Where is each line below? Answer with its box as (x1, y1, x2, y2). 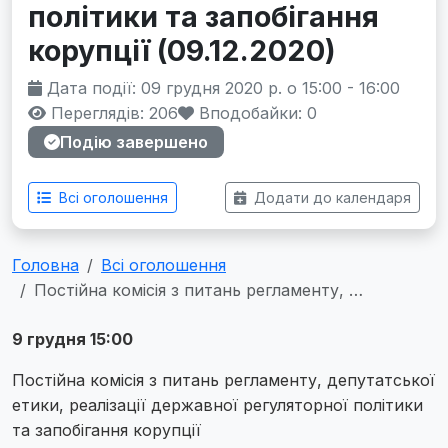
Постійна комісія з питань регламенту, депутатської (12, 370, 435, 390)
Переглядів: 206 (46, 103, 178, 123)
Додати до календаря (250, 189, 411, 206)
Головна (12, 255, 79, 275)
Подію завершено (60, 132, 208, 152)
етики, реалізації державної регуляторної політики (12, 395, 423, 415)
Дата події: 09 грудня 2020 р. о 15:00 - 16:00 (42, 78, 400, 98)
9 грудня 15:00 (12, 329, 149, 349)
